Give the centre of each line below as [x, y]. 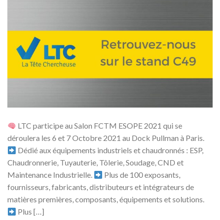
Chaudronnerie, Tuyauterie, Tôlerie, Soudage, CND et [96, 163]
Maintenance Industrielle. [51, 175]
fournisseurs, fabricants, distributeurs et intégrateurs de [101, 187]
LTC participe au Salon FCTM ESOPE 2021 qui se [99, 126]
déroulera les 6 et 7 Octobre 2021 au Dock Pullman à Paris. [106, 138]
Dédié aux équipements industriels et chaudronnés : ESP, [110, 150]
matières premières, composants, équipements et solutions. [106, 199]
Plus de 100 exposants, [142, 175]
